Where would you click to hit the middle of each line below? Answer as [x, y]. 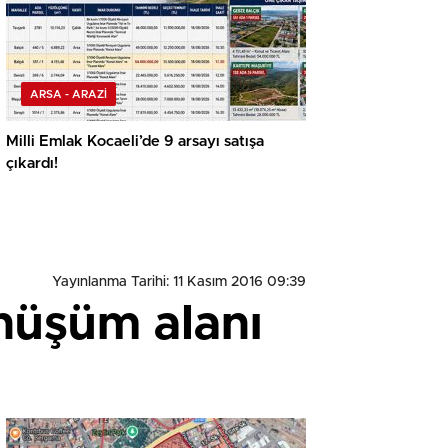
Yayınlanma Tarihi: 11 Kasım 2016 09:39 [179, 281]
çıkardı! [32, 163]
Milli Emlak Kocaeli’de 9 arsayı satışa [135, 141]
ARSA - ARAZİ [68, 94]
